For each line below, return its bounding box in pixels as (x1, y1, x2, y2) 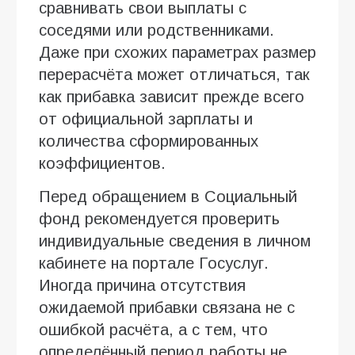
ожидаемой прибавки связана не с (39, 298, 295, 316)
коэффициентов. (39, 154, 166, 172)
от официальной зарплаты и (39, 109, 253, 128)
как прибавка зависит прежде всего (39, 87, 304, 105)
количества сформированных (39, 132, 258, 150)
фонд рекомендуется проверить (39, 209, 280, 227)
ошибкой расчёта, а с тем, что (39, 320, 268, 338)
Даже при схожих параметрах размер (39, 43, 316, 61)
